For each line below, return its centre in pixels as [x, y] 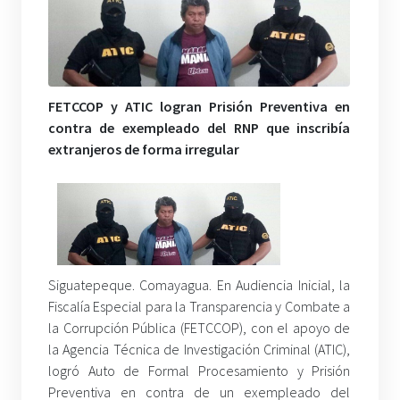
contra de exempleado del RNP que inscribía [200, 127]
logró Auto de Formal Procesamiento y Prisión [200, 370]
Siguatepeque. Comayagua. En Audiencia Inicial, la [200, 284]
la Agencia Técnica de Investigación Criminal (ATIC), [200, 349]
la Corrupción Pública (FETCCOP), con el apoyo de [200, 327]
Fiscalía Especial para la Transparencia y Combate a [200, 306]
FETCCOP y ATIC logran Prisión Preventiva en [200, 106]
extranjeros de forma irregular [144, 149]
